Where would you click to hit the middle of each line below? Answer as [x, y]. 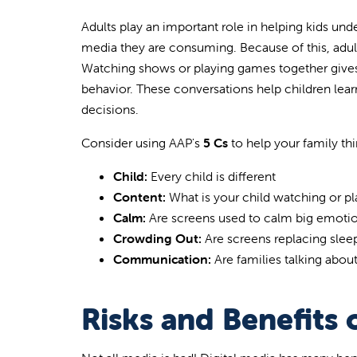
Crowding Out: [157, 238]
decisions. [110, 109]
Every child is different [212, 176]
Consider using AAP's [141, 142]
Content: [139, 196]
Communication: [164, 259]
